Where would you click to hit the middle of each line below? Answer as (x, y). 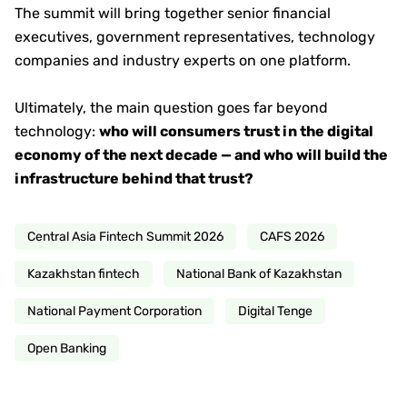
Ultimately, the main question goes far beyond (171, 108)
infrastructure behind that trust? (134, 179)
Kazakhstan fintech (84, 274)
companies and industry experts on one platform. (183, 61)
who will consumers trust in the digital (236, 132)
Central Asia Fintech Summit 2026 (125, 237)
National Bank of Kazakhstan (259, 274)
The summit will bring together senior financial (173, 14)
